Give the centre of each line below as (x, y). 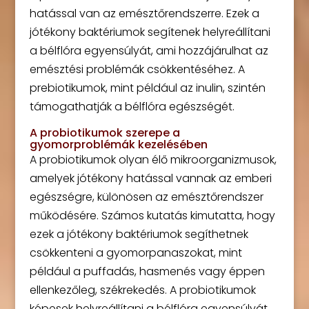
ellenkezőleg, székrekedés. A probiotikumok (142, 290)
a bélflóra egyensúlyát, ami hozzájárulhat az (149, 51)
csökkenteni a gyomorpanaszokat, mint (136, 253)
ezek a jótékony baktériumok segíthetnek (139, 234)
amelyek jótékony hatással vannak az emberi (150, 178)
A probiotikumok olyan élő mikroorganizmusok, (153, 160)
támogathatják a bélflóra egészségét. (132, 107)
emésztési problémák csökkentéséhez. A (137, 69)
